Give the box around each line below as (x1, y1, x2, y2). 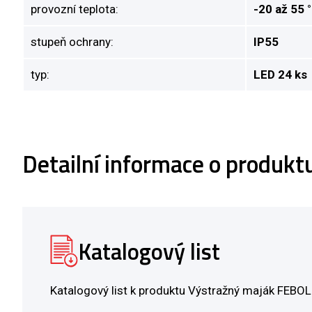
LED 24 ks (253, 67, 307, 81)
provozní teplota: (31, 1, 118, 16)
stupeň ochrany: (31, 34, 114, 49)
